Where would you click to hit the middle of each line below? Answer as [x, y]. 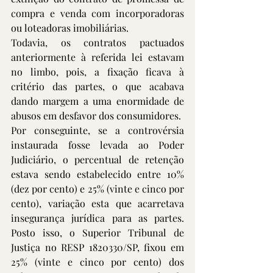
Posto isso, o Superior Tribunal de [97, 232]
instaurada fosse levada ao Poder [97, 145]
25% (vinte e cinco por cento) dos [97, 262]
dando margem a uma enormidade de [97, 101]
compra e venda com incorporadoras [97, 13]
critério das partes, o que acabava [97, 86]
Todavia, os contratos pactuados [97, 42]
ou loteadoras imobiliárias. [70, 28]
